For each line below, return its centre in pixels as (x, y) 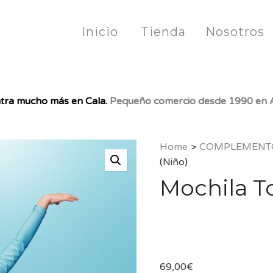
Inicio (100, 32)
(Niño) (173, 162)
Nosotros (235, 32)
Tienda (163, 32)
